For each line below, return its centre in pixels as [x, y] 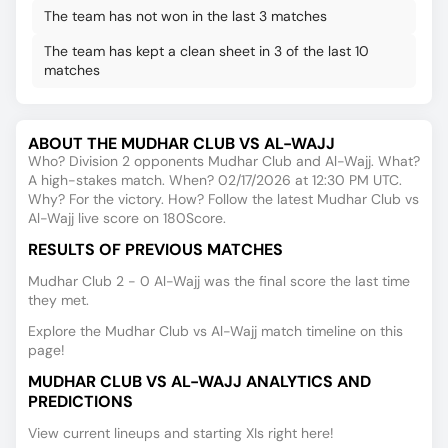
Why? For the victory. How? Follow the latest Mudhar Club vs [223, 199]
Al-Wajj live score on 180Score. [127, 218]
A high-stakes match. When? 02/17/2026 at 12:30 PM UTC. [215, 180]
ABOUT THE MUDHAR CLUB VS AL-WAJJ [181, 143]
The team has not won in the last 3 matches [185, 16]
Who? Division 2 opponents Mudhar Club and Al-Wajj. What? [224, 161]
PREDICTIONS [80, 401]
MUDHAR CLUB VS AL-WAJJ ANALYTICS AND [199, 381]
